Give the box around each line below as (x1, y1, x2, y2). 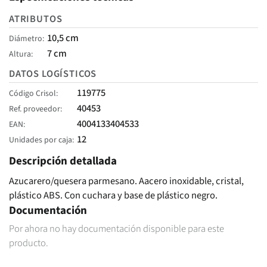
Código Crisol (9, 88, 56, 100)
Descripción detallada (9, 153, 117, 169)
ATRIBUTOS (9, 11, 63, 26)
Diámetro (9, 32, 42, 45)
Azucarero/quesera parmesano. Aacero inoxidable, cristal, (9, 173, 244, 188)
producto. (9, 235, 48, 250)
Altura (9, 48, 31, 60)
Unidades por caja (9, 134, 72, 147)
